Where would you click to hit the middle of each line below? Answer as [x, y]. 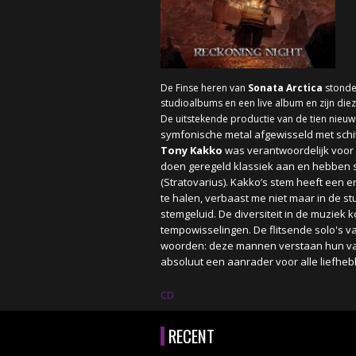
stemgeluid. [190, 214]
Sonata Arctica [285, 88]
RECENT [192, 336]
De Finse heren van [204, 88]
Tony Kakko [192, 150]
